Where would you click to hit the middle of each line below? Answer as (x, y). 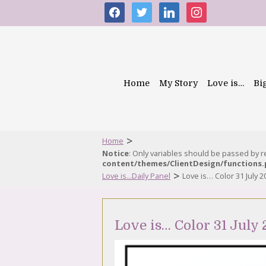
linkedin (176, 8)
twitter (146, 8)
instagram (209, 8)
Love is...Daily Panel (136, 176)
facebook (125, 8)
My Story (178, 83)
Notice (115, 153)
